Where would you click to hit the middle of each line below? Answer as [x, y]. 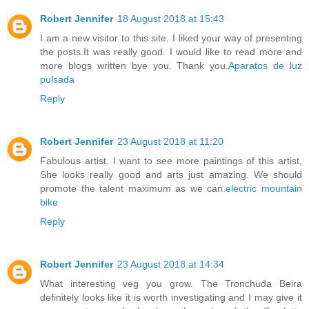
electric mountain [264, 189]
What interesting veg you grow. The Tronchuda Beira [171, 284]
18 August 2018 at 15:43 [171, 19]
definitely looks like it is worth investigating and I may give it [171, 298]
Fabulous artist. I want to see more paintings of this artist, [171, 161]
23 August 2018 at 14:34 [171, 265]
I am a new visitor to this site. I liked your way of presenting [171, 38]
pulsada [57, 80]
